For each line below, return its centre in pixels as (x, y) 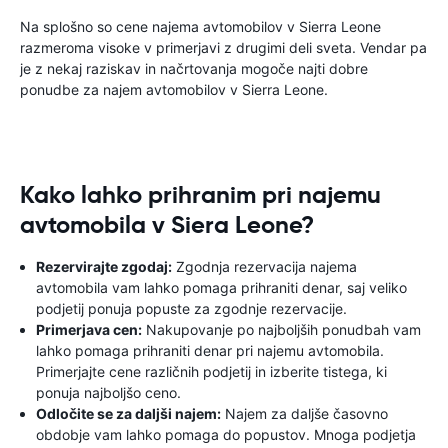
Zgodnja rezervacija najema (264, 266)
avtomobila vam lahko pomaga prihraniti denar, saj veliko (221, 287)
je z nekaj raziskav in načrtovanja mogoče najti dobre (194, 68)
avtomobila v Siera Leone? (167, 225)
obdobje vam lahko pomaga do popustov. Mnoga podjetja (226, 434)
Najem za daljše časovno (304, 413)
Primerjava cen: (89, 329)
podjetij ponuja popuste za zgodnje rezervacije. (191, 308)
